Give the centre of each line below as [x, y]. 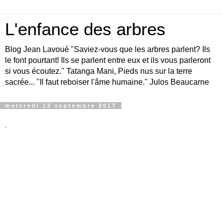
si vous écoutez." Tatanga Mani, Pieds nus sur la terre [99, 71]
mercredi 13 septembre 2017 [61, 106]
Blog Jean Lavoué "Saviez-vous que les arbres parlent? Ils [108, 49]
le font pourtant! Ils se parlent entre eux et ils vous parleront [108, 60]
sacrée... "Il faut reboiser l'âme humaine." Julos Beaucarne [107, 82]
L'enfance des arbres [85, 29]
